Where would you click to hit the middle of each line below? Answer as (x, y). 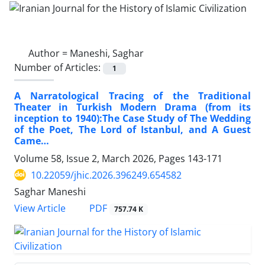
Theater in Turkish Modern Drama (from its (132, 107)
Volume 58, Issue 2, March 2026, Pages (101, 158)
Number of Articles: (59, 67)
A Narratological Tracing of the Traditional (132, 96)
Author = (49, 53)
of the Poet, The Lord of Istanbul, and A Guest (132, 129)
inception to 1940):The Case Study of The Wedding (132, 118)
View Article (40, 208)
